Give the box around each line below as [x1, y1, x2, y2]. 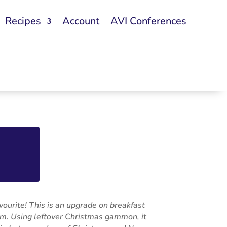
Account [62, 14, 99, 28]
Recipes [5, 14, 41, 28]
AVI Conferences [110, 14, 186, 28]
